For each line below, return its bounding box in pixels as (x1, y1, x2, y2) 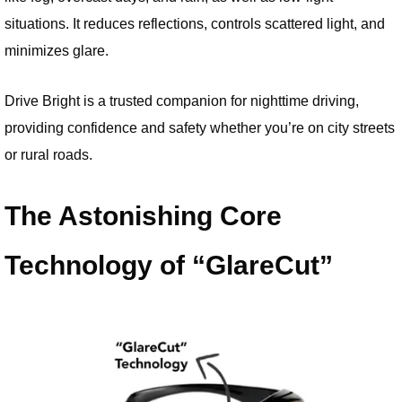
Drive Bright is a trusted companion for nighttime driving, (4, 92, 359, 109)
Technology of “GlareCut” (4, 250, 333, 281)
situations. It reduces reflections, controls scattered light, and (4, 14, 385, 31)
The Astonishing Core (4, 201, 282, 232)
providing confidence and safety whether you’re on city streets (4, 118, 395, 135)
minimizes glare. (4, 41, 109, 58)
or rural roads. (4, 145, 92, 162)
